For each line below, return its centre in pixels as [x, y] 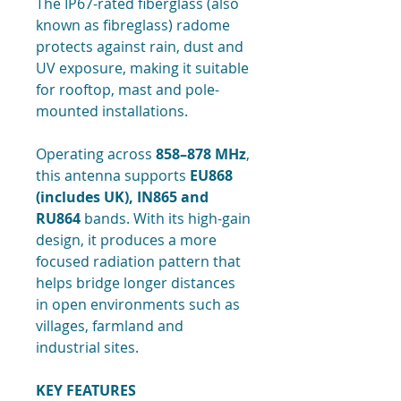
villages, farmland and [110, 326]
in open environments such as [138, 305]
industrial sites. [87, 348]
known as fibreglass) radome [133, 26]
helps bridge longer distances [136, 283]
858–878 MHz [201, 154]
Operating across [96, 154]
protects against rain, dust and [140, 47]
